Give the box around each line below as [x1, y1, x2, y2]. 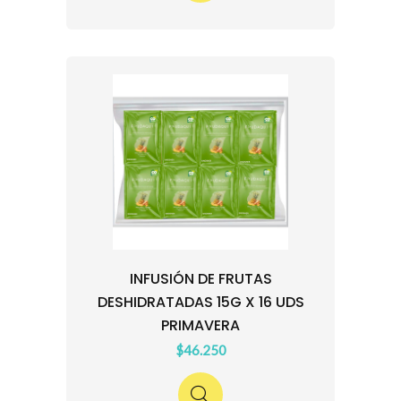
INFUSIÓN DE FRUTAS [129, 269, 272, 290]
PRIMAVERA [161, 315, 240, 337]
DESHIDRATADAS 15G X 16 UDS [97, 292, 304, 313]
